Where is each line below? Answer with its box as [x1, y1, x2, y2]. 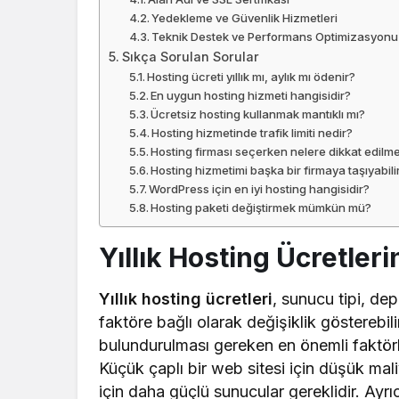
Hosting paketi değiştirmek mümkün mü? [151, 200, 372, 216]
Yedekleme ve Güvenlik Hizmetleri [151, 11, 338, 26]
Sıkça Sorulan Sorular [121, 49, 259, 65]
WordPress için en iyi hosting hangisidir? [149, 182, 370, 197]
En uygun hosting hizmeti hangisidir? [151, 88, 352, 103]
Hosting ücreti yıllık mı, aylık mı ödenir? [147, 69, 356, 85]
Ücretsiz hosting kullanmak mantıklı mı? [151, 107, 366, 122]
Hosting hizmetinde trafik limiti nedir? [151, 126, 354, 141]
